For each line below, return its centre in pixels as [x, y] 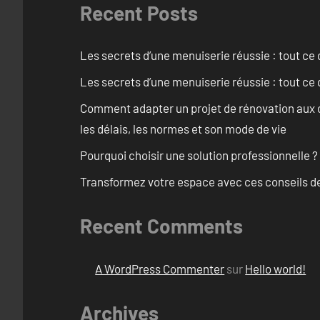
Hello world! [276, 268]
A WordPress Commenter [160, 268]
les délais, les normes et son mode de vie [183, 129]
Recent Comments [161, 226]
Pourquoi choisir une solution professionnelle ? [199, 155]
